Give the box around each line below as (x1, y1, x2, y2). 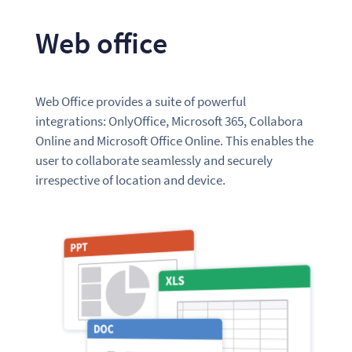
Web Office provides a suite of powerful (35, 92, 246, 110)
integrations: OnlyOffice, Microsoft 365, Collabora (35, 112, 303, 130)
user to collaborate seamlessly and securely (35, 151, 273, 169)
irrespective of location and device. (35, 170, 225, 189)
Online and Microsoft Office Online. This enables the (35, 131, 313, 149)
